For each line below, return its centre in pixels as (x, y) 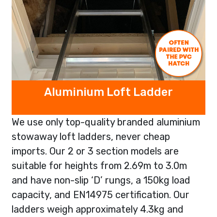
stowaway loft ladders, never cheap (91, 136)
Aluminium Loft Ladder (108, 92)
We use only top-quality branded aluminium (106, 122)
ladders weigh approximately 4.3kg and (98, 209)
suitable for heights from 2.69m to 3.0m (99, 165)
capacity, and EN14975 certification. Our (101, 194)
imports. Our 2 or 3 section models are (95, 151)
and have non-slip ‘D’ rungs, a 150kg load (101, 180)
